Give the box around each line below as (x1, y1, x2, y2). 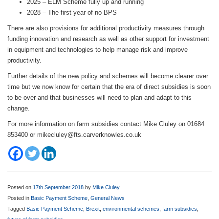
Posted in (7, 195, 31, 201)
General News (90, 195, 125, 201)
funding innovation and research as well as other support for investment (7, 35, 209, 43)
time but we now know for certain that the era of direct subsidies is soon (7, 83, 211, 90)
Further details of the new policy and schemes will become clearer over (7, 72, 208, 80)
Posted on (7, 184, 33, 190)
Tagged (7, 206, 26, 212)
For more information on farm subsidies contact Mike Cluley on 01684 (7, 120, 204, 128)
